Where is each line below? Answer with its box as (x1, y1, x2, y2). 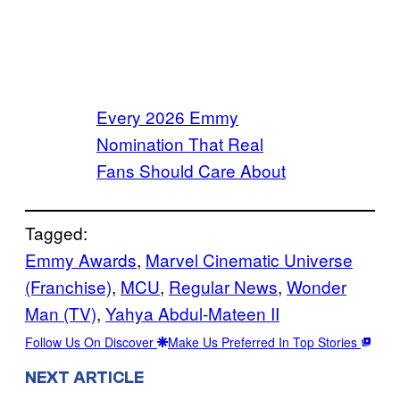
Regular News (169, 274, 278, 299)
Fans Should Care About (96, 158, 286, 183)
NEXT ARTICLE (25, 367, 144, 387)
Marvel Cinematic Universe (146, 247, 353, 272)
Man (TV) (25, 301, 96, 326)
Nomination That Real (96, 131, 263, 156)
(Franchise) (25, 274, 112, 299)
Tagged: (25, 221, 87, 246)
